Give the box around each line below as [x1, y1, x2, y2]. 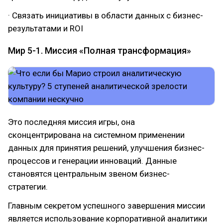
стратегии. [8, 182, 48, 192]
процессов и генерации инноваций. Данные [8, 156, 177, 166]
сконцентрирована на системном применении [8, 130, 185, 140]
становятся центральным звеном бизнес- [8, 169, 170, 179]
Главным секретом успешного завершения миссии [8, 201, 205, 211]
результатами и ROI [8, 23, 83, 33]
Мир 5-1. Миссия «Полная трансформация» [8, 45, 191, 56]
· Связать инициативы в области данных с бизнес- [8, 10, 203, 20]
